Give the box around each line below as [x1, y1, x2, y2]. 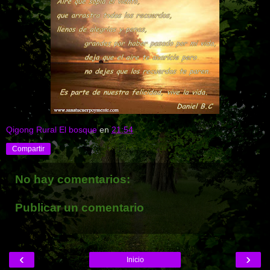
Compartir [12, 144, 45, 153]
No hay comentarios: [15, 172, 130, 186]
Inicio [126, 255, 144, 264]
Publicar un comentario [15, 201, 144, 215]
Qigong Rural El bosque [6, 124, 97, 134]
